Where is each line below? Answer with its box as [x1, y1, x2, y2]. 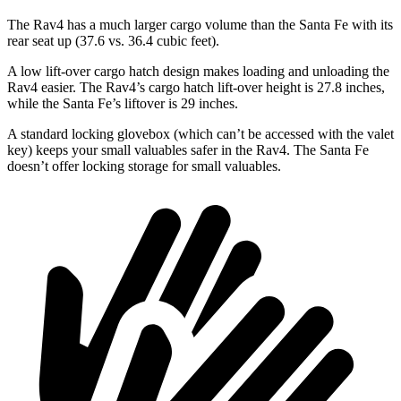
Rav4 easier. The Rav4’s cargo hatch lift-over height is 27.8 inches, [7, 80, 385, 96]
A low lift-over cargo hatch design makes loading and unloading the [7, 64, 389, 80]
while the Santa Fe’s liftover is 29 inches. [7, 96, 238, 112]
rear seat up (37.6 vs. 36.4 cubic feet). [7, 33, 219, 49]
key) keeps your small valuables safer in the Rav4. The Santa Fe [7, 142, 369, 158]
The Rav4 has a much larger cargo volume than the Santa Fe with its [7, 17, 393, 33]
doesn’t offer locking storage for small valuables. [7, 158, 281, 175]
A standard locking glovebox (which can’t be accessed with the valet [7, 126, 394, 142]
